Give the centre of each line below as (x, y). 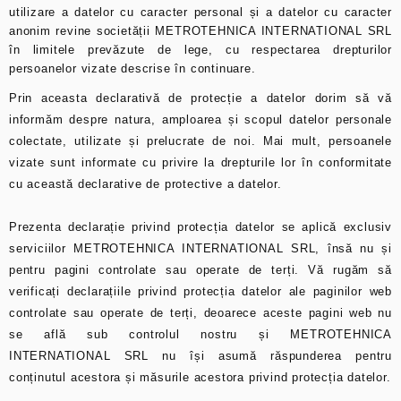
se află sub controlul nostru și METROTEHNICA (200, 335)
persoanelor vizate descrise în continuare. (132, 69)
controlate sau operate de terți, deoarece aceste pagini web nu (200, 313)
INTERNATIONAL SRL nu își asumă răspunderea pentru (200, 356)
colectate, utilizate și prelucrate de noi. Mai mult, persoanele (200, 141)
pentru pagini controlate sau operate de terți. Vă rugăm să (200, 270)
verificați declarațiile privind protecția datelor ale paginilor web (200, 292)
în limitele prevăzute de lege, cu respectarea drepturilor (200, 50)
